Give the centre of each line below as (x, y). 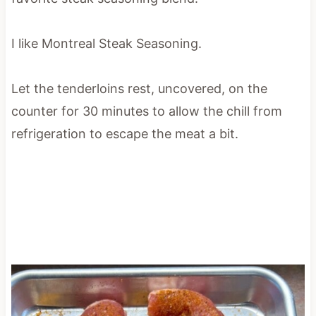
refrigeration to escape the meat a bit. (124, 133)
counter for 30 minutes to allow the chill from (146, 111)
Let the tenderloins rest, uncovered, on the (139, 88)
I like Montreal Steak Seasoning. (106, 43)
